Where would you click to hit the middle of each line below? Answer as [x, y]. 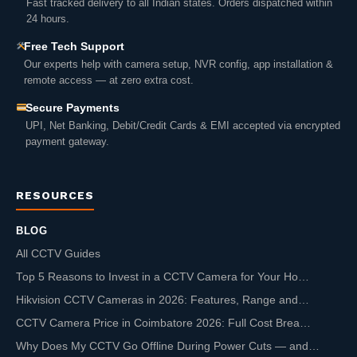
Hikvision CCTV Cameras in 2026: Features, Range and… [163, 300]
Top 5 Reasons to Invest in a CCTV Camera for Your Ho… [163, 277]
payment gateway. [67, 142]
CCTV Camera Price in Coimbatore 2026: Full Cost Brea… [163, 324]
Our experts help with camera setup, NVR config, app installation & [178, 65]
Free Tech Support [74, 47]
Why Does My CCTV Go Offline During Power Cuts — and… [168, 347]
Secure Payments [72, 108]
